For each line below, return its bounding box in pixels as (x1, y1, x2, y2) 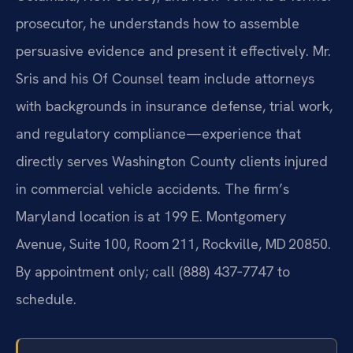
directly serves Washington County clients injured (16, 152, 328, 171)
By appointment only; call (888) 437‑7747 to (16, 262, 290, 281)
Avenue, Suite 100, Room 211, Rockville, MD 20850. (16, 235, 331, 254)
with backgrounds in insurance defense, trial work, (16, 97, 333, 116)
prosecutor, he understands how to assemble (16, 14, 299, 33)
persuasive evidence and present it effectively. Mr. (16, 42, 331, 61)
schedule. (16, 290, 76, 309)
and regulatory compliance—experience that (16, 124, 301, 143)
